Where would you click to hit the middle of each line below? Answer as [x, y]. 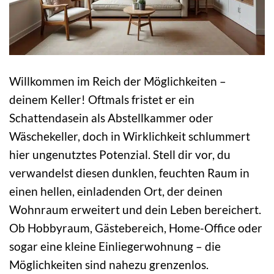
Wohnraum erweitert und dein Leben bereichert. [135, 210]
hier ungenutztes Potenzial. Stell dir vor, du [120, 155]
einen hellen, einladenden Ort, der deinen [116, 191]
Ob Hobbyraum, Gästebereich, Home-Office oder [136, 228]
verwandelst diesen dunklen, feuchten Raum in [129, 173]
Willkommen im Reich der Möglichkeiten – [118, 81]
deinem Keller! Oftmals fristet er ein [102, 100]
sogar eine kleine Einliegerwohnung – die [115, 246]
